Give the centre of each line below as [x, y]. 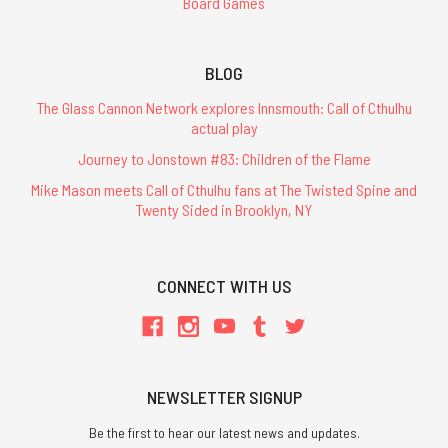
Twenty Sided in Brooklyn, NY [224, 210]
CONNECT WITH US [224, 286]
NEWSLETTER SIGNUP [224, 396]
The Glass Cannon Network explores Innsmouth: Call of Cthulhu [224, 107]
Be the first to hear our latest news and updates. [224, 432]
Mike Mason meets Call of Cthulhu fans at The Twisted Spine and [224, 190]
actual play [224, 127]
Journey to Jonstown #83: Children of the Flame [224, 158]
